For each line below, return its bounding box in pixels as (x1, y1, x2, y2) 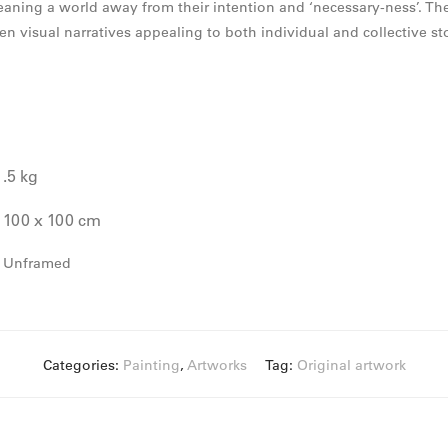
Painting (122, 356, 180, 374)
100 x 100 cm (3, 210, 101, 230)
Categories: (42, 356, 123, 374)
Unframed (3, 254, 71, 272)
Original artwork (296, 356, 406, 374)
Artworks (186, 356, 247, 374)
